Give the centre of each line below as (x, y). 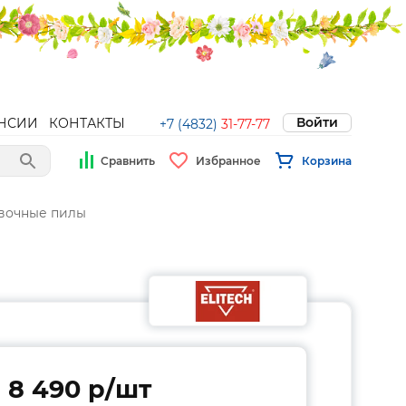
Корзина (327, 160)
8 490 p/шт (80, 389)
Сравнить (128, 160)
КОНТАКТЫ (87, 123)
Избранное (228, 160)
